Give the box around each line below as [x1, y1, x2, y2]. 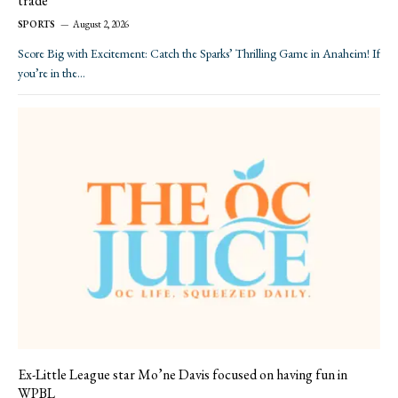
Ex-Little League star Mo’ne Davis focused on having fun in [18, 365, 347, 385]
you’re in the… [18, 65, 85, 82]
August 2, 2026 [73, 18, 130, 31]
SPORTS [18, 18, 56, 31]
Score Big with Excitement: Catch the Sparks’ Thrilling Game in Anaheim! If [18, 45, 380, 62]
